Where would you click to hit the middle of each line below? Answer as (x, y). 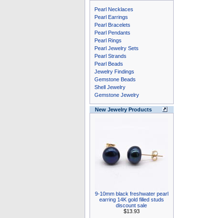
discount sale (131, 205)
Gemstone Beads (115, 79)
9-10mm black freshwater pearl (131, 194)
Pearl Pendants (112, 33)
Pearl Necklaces (114, 9)
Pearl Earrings (111, 17)
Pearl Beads (109, 64)
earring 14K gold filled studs (131, 200)
